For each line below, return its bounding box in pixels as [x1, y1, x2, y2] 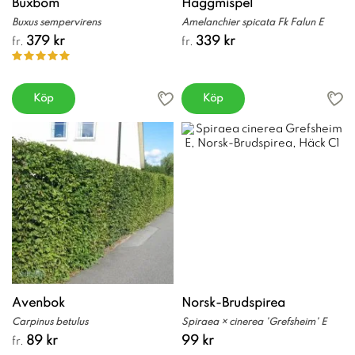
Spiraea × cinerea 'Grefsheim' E [181, 317, 326, 327]
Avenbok [12, 296, 65, 310]
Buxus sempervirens [12, 17, 101, 28]
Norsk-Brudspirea [181, 296, 285, 310]
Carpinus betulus [12, 317, 88, 327]
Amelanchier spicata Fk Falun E [181, 17, 323, 28]
